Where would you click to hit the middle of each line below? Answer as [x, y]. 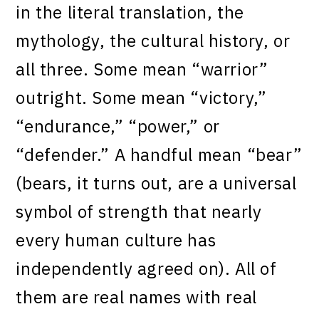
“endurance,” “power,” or [118, 126]
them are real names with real [136, 297]
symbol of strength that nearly [139, 211]
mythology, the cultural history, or [153, 40]
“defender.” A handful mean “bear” [159, 154]
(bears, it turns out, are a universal [156, 183]
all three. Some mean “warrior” [142, 69]
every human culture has [116, 240]
